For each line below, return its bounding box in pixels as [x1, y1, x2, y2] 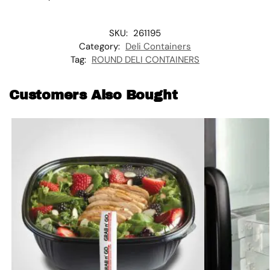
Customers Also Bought [9, 88, 178, 103]
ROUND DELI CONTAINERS [92, 54, 199, 66]
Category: [79, 40, 122, 53]
